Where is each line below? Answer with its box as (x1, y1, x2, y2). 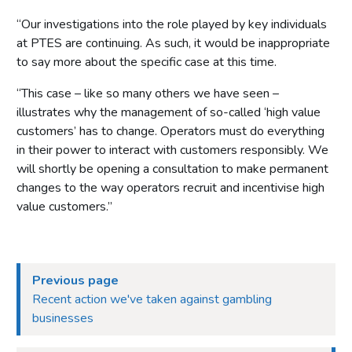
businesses (32, 309, 93, 327)
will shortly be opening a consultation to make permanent (16, 159, 328, 178)
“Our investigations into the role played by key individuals (16, 15, 327, 33)
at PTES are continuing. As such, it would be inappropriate (16, 34, 330, 52)
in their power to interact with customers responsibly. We (16, 141, 328, 159)
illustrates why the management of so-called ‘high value (16, 103, 321, 121)
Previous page (32, 271, 119, 289)
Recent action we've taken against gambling (32, 290, 272, 308)
